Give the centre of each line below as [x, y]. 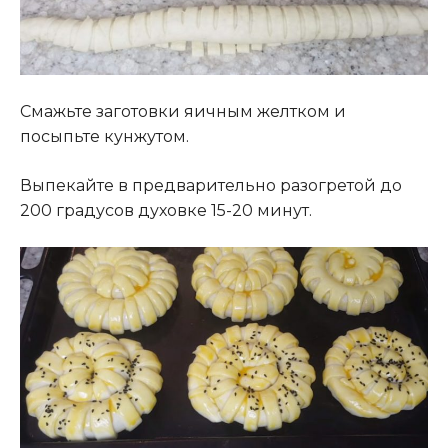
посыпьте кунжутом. [104, 136]
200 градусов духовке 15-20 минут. [166, 210]
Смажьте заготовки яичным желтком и [183, 111]
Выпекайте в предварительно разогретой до [211, 185]
